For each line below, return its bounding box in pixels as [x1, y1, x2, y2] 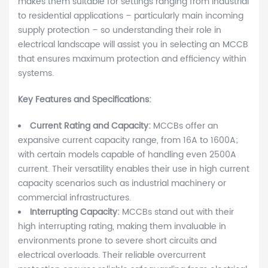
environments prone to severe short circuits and [18, 234, 217, 248]
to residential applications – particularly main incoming [18, 9, 243, 23]
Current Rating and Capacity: [30, 119, 153, 133]
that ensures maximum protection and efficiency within [18, 52, 246, 66]
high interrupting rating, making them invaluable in [18, 220, 226, 234]
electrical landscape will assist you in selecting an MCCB [18, 38, 248, 52]
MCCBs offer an [153, 119, 218, 133]
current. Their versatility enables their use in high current [18, 162, 249, 176]
